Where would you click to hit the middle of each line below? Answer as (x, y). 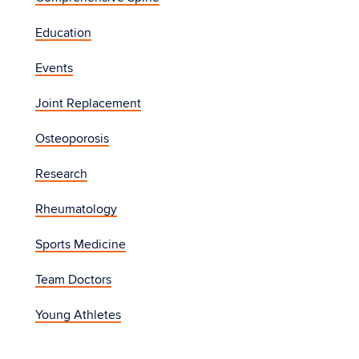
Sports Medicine (81, 244)
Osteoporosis (72, 138)
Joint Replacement (88, 103)
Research (61, 173)
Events (54, 68)
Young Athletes (78, 315)
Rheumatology (76, 209)
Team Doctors (73, 279)
